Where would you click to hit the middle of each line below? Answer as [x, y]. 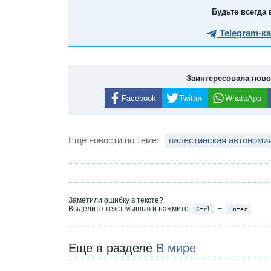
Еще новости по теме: [115, 140]
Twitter [190, 98]
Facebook [139, 98]
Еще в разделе [113, 248]
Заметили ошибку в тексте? [116, 201]
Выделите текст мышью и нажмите [130, 209]
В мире [176, 248]
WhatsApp [243, 98]
